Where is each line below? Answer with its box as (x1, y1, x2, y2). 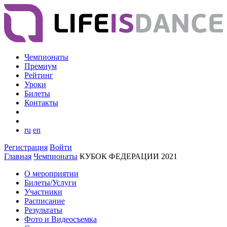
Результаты (24, 206, 62, 215)
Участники (24, 187, 62, 197)
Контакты (24, 98, 58, 107)
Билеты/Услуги (24, 178, 77, 187)
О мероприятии (24, 169, 79, 178)
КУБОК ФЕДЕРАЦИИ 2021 (80, 152, 177, 161)
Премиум (24, 62, 57, 71)
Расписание (24, 197, 65, 206)
